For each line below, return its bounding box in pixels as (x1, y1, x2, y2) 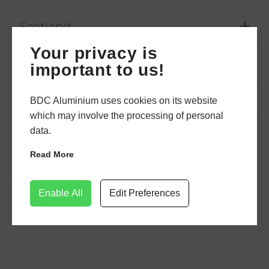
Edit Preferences (109, 188, 180, 198)
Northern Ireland (19, 56, 118, 71)
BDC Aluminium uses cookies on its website (30, 95, 217, 106)
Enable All (38, 188, 83, 198)
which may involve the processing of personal (30, 110, 223, 121)
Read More (30, 150, 74, 159)
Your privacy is (30, 44, 158, 62)
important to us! (30, 61, 165, 79)
